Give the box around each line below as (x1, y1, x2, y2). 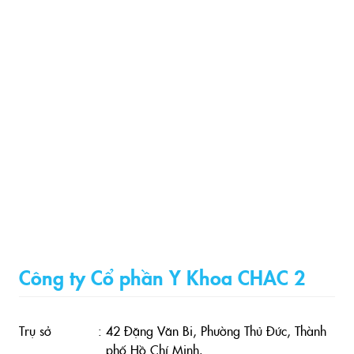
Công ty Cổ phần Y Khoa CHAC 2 (19, 262, 305, 291)
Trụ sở (19, 322, 51, 339)
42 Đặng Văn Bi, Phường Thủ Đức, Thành (106, 322, 326, 339)
